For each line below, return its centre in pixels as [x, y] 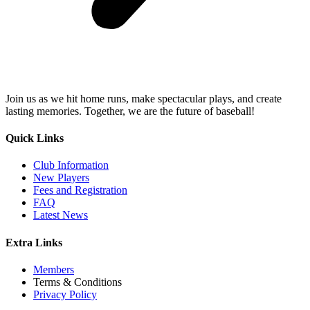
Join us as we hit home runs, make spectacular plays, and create [144, 98]
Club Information [71, 165]
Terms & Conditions [77, 282]
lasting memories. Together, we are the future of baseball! [130, 111]
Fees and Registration [80, 190]
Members [54, 270]
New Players [61, 178]
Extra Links [34, 242]
